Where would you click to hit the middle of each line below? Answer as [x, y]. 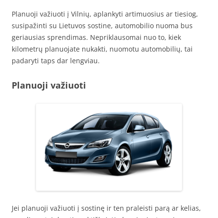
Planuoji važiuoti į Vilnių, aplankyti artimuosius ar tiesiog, [105, 14]
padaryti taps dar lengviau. [56, 61]
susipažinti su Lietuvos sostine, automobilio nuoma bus [102, 26]
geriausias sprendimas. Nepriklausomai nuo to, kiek [96, 37]
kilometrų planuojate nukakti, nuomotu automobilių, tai [102, 49]
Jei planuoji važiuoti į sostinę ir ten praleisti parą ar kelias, [106, 208]
